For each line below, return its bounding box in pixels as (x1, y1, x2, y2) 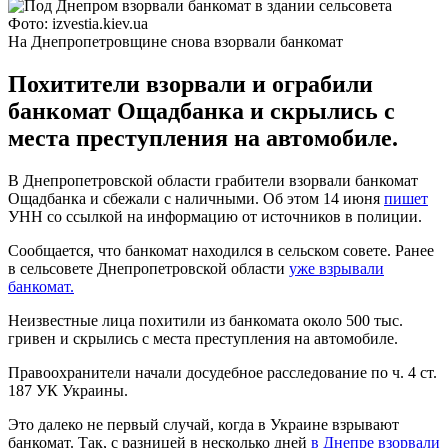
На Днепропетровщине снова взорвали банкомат (8, 32, 343, 50)
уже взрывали (289, 259, 384, 277)
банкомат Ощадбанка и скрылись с (8, 97, 395, 124)
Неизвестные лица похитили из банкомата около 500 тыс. (8, 311, 403, 329)
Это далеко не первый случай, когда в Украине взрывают (8, 415, 399, 433)
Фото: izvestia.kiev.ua (8, 14, 148, 32)
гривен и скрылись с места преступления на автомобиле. (8, 329, 398, 347)
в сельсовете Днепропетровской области (8, 259, 289, 277)
